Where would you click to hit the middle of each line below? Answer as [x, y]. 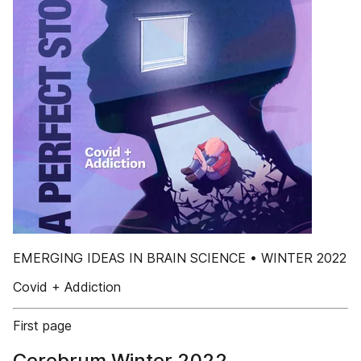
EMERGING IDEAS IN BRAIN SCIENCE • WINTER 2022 [180, 258]
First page [42, 326]
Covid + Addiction [67, 287]
